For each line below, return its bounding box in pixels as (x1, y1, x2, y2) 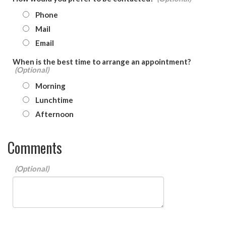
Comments (8, 137, 62, 158)
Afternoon (35, 109, 74, 119)
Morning (35, 81, 66, 91)
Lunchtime (35, 95, 73, 105)
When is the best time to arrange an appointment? (13, 57, 191, 67)
